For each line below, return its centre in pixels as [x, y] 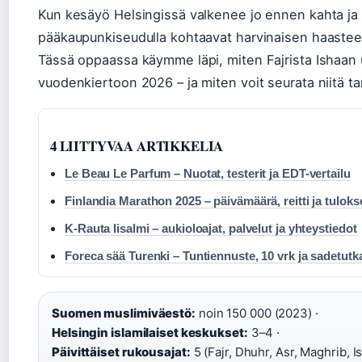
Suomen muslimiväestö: [124, 313]
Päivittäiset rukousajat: [121, 352]
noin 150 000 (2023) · [257, 313]
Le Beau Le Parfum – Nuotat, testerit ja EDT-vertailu [208, 173]
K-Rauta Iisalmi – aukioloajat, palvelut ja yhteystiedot [211, 228]
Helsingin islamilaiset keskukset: [150, 333]
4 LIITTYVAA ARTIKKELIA [137, 146]
